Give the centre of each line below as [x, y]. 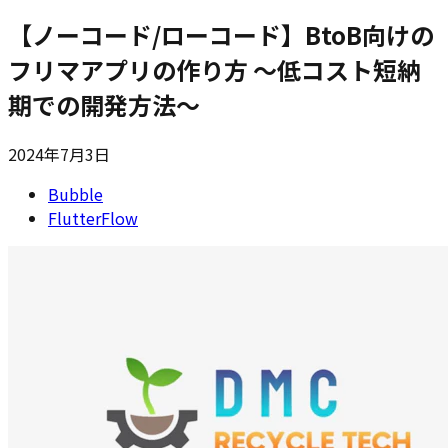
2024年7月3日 [59, 153]
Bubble [75, 193]
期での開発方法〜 [104, 104]
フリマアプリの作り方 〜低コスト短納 [214, 69]
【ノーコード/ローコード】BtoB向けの [221, 34]
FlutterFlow [93, 217]
